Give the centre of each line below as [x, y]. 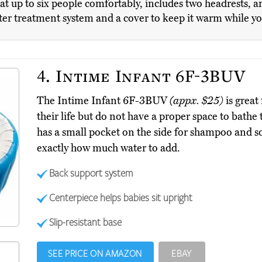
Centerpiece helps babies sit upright [121, 197]
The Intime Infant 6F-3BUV [103, 101]
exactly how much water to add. [108, 148]
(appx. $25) [196, 101]
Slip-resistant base [86, 222]
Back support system [91, 173]
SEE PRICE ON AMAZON [95, 254]
